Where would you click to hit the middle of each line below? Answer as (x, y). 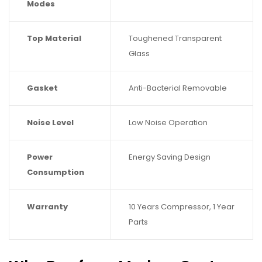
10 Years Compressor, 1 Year (182, 206)
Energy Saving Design (170, 157)
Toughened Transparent (175, 38)
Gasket (42, 88)
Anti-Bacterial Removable (178, 88)
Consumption (56, 172)
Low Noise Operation (168, 122)
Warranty (47, 206)
